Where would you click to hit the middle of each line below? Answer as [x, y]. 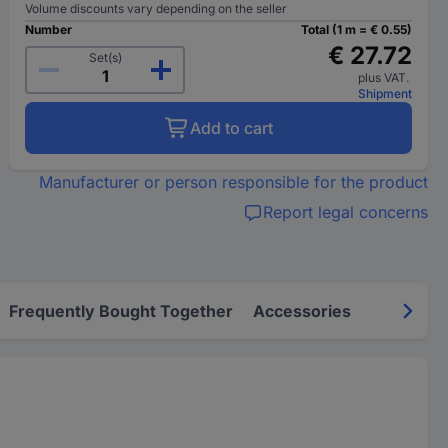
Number [49, 29]
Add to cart [231, 128]
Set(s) [105, 57]
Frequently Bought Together [121, 310]
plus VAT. [384, 77]
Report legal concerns [345, 212]
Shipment [384, 93]
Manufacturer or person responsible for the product [233, 182]
